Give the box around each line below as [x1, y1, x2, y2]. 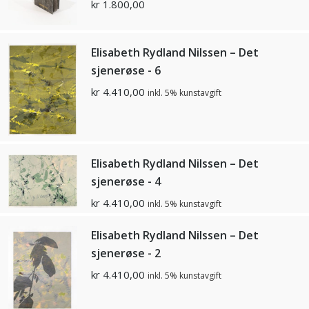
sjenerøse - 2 [91, 246, 161, 261]
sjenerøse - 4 [91, 174, 161, 190]
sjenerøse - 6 [91, 63, 161, 79]
